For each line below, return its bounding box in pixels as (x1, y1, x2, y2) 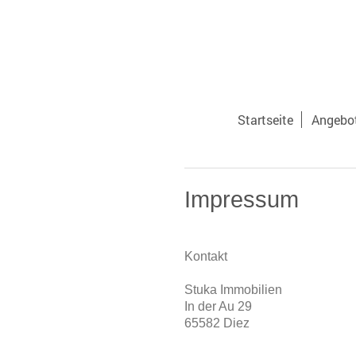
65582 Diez (184, 316, 250, 330)
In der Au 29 (184, 300, 252, 313)
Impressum (184, 187, 299, 212)
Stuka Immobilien (184, 283, 282, 296)
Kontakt (184, 250, 227, 263)
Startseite (238, 111, 293, 128)
